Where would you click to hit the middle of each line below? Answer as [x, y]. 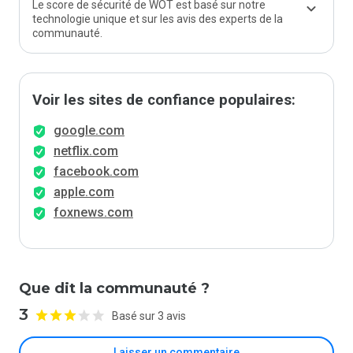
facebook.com [96, 171]
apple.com [84, 192]
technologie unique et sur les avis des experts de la [158, 19]
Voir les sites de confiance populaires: [164, 100]
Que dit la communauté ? [114, 288]
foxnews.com [93, 212]
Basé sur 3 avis [149, 316]
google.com [89, 130]
